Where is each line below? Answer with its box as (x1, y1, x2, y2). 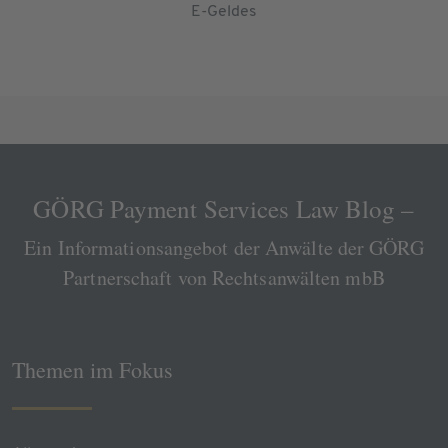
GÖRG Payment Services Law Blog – (33, 192, 415, 225)
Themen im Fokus (12, 355, 173, 384)
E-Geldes (190, 4, 258, 21)
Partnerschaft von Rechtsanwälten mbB (63, 264, 385, 291)
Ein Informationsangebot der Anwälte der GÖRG (24, 234, 424, 261)
